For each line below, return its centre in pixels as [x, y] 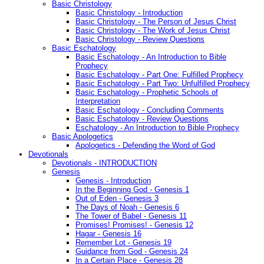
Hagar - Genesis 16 [108, 234]
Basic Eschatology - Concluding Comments [150, 110]
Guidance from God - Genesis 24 [132, 252]
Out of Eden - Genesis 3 [117, 199]
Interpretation [98, 101]
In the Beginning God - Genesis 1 [132, 190]
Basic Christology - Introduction [129, 13]
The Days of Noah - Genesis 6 [127, 207]
